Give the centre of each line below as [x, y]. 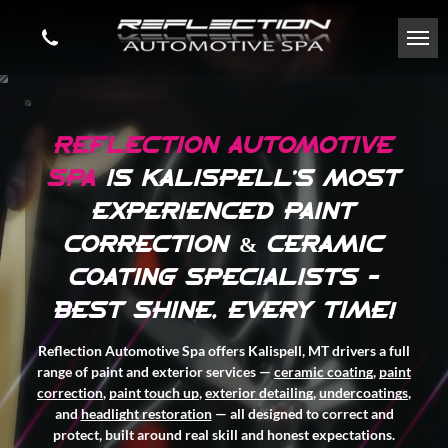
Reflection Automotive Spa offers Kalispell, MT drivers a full [224, 350]
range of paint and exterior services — [154, 371]
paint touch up [154, 392]
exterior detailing [259, 392]
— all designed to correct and [304, 413]
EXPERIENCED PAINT [224, 212]
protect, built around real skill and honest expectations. [224, 434]
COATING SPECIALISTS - [224, 278]
